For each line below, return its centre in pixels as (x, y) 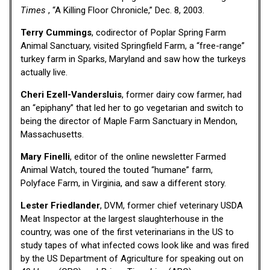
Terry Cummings (56, 32)
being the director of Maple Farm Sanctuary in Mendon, (129, 121)
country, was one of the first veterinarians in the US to (127, 232)
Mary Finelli (45, 156)
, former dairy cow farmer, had (182, 94)
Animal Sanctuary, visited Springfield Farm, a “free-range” (133, 46)
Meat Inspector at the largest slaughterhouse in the (122, 218)
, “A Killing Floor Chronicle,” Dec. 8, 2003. (126, 10)
